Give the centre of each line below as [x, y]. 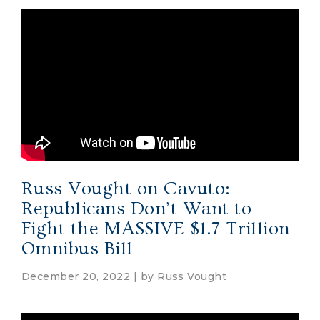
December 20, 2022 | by [90, 276]
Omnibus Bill [77, 249]
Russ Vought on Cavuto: [126, 189]
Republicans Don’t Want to [136, 209]
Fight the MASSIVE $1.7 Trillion [156, 229]
